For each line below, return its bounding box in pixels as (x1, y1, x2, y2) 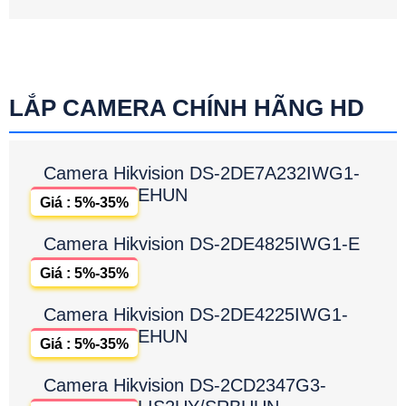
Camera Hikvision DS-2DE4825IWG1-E (43, 234, 360, 255)
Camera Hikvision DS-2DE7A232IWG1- (43, 163, 360, 184)
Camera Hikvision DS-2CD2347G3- (43, 375, 326, 396)
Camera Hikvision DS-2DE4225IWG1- (43, 304, 348, 325)
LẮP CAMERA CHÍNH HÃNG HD (9, 94, 364, 122)
